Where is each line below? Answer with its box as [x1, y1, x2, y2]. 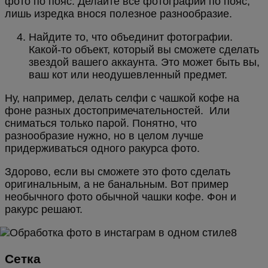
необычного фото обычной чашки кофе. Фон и [5, 191, 236, 203]
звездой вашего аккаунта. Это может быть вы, [29, 56, 260, 69]
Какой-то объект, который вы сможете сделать [29, 44, 259, 56]
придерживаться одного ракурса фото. [5, 142, 200, 155]
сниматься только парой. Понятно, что [5, 117, 197, 130]
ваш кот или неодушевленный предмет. [29, 69, 227, 81]
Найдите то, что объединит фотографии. [29, 31, 233, 44]
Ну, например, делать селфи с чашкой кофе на [5, 92, 239, 105]
